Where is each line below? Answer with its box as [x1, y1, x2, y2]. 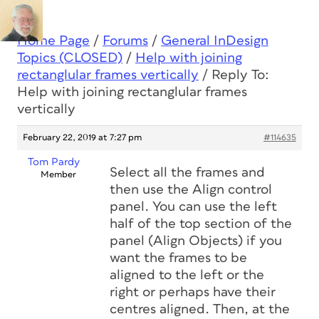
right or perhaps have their [110, 286, 276, 299]
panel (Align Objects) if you [110, 234, 282, 248]
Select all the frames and [110, 166, 265, 179]
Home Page [17, 34, 90, 48]
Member [40, 170, 76, 179]
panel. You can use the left [110, 200, 277, 214]
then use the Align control [110, 183, 272, 197]
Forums [103, 34, 148, 48]
